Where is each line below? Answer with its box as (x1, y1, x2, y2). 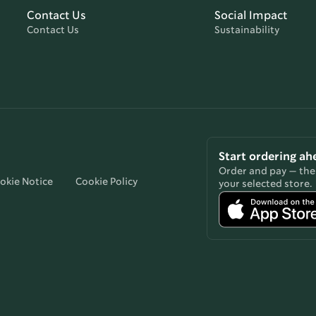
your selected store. (219, 179, 312, 189)
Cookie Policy (75, 177, 138, 187)
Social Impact (214, 11, 287, 21)
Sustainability (214, 25, 279, 35)
